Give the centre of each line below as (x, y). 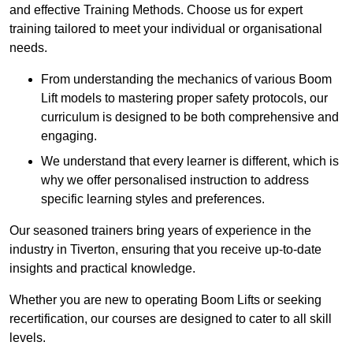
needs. (28, 48)
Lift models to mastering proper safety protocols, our (184, 98)
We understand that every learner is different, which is (190, 162)
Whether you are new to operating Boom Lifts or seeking (165, 300)
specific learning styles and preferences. (153, 199)
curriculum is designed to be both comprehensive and (190, 117)
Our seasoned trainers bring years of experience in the (160, 231)
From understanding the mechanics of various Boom (186, 80)
